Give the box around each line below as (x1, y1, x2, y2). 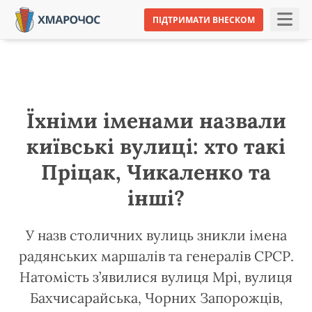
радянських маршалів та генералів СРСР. (18, 247, 294, 265)
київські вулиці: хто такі (26, 133, 286, 159)
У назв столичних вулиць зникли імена (25, 226, 287, 244)
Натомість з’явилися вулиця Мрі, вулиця (19, 268, 292, 286)
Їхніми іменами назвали (26, 107, 286, 134)
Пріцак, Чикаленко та (41, 159, 271, 185)
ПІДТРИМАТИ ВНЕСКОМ (153, 13, 255, 26)
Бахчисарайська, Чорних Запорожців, (29, 289, 283, 306)
